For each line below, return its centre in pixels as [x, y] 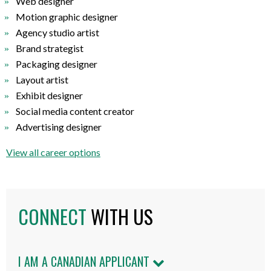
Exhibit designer [49, 95]
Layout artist [42, 79]
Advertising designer [59, 126]
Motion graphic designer [67, 16]
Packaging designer [57, 64]
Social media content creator [75, 111]
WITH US [122, 216]
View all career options [53, 152]
